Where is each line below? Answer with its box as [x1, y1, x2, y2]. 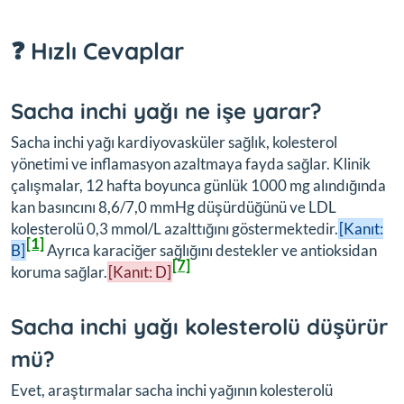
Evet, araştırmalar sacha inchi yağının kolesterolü [11, 381, 333, 400]
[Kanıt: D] [108, 262, 171, 282]
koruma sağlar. [11, 262, 107, 282]
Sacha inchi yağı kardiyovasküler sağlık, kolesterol [11, 133, 337, 152]
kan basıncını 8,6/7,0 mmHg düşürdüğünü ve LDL [11, 197, 336, 217]
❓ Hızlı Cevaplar [11, 36, 184, 67]
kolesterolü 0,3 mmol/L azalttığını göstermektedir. [11, 219, 338, 239]
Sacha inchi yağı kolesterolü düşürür [11, 313, 388, 341]
